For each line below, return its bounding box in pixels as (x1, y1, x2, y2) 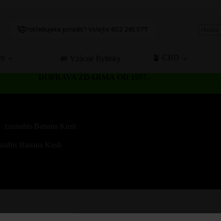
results (198, 46, 218, 55)
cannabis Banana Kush (4, 121, 76, 130)
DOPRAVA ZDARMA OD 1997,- (38, 73, 153, 81)
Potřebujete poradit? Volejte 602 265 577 (25, 26, 148, 33)
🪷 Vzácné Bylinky (60, 54, 121, 63)
